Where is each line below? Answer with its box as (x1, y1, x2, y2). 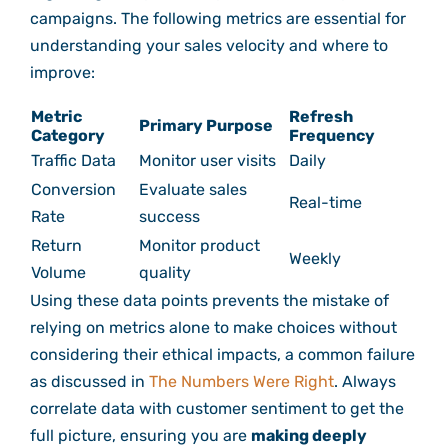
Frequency (288, 126, 375, 146)
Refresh (288, 107, 353, 127)
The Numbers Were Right (148, 372, 334, 392)
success (138, 207, 200, 227)
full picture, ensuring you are (29, 426, 251, 446)
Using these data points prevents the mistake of (29, 291, 389, 311)
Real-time (288, 193, 362, 213)
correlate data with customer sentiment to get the (29, 399, 404, 419)
